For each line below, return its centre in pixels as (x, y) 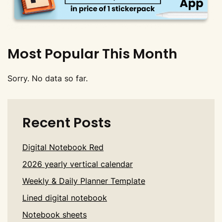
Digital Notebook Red (63, 147)
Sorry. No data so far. (48, 79)
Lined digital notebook (65, 198)
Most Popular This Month (92, 54)
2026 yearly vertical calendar (78, 164)
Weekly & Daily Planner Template (84, 181)
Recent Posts (67, 123)
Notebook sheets (55, 215)
